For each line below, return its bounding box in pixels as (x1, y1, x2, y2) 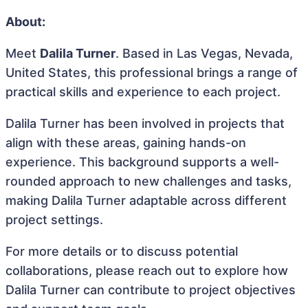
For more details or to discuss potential (5, 244, 238, 258)
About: (5, 14, 45, 29)
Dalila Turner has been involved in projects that (5, 116, 285, 131)
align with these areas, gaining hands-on (5, 135, 246, 150)
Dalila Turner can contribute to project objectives (5, 283, 296, 297)
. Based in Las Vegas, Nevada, (115, 46, 293, 60)
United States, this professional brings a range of (5, 65, 298, 80)
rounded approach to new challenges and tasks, (5, 174, 291, 188)
